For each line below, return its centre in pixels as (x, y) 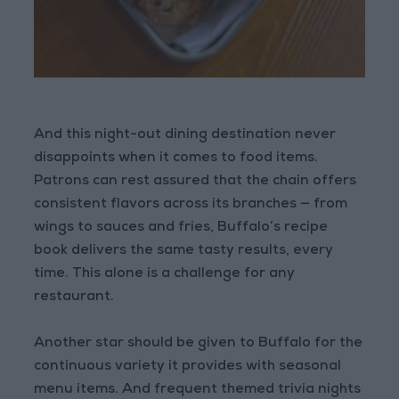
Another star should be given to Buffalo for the (199, 344)
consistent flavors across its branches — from (191, 205)
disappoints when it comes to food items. (176, 159)
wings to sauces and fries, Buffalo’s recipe (181, 228)
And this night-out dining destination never (185, 136)
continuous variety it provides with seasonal (188, 367)
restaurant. (74, 298)
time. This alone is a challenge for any (165, 275)
